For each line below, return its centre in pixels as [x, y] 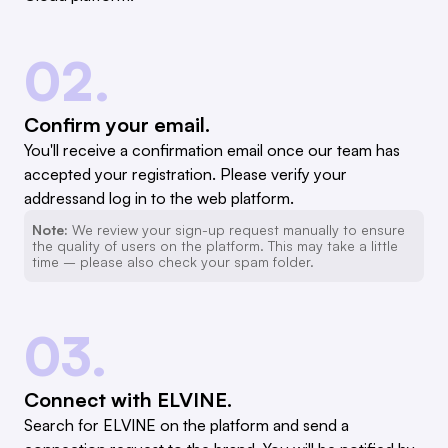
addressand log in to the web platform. [159, 198]
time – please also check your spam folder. [173, 262]
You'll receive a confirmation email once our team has [212, 150]
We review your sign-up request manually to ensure [236, 230]
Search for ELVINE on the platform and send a [186, 425]
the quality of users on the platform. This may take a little [215, 246]
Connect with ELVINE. [128, 400]
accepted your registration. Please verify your [185, 174]
